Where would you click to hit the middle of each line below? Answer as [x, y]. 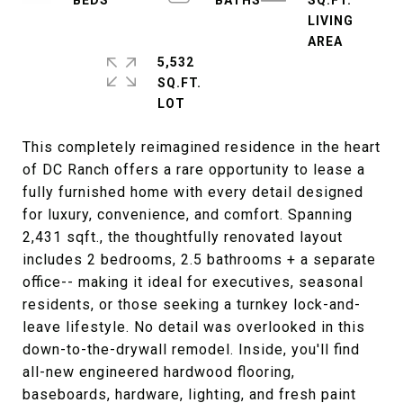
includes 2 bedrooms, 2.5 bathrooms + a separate [199, 260]
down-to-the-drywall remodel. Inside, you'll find [191, 349]
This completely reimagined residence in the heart [201, 147]
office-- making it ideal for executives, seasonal [193, 282]
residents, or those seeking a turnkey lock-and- [192, 304]
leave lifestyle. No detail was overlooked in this [194, 327]
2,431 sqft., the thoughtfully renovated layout [183, 237]
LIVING [330, 21]
